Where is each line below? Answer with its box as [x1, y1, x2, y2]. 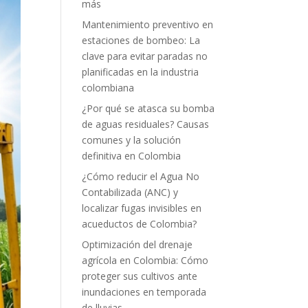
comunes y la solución [82, 133, 181, 146]
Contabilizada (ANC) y [82, 186, 179, 199]
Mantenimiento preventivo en [82, 18, 214, 31]
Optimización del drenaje [82, 238, 193, 251]
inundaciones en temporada [82, 285, 207, 298]
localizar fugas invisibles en [82, 201, 202, 214]
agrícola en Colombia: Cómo [82, 254, 209, 267]
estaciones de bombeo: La [82, 34, 201, 47]
